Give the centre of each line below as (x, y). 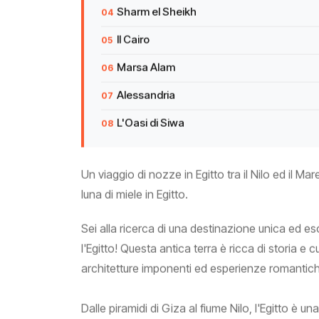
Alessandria (146, 97)
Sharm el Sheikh (157, 14)
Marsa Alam (146, 69)
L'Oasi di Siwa (151, 125)
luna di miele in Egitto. (135, 197)
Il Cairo (133, 42)
